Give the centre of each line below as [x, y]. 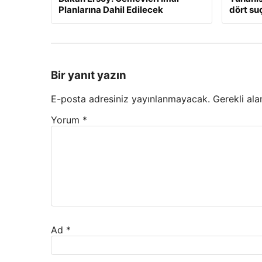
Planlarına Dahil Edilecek [111, 9]
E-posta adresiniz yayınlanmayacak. [130, 99]
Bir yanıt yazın [89, 75]
